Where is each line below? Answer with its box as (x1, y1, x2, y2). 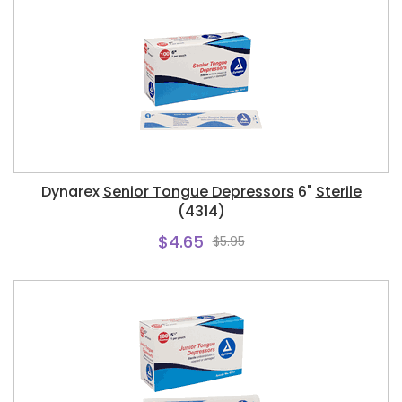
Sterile (315, 181, 362, 202)
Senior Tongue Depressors (102, 181, 294, 202)
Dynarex (40, 181, 103, 202)
